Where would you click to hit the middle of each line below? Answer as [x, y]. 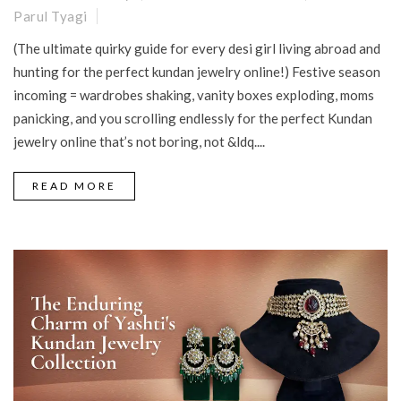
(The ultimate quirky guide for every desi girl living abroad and [197, 49]
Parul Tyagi [51, 17]
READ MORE [74, 186]
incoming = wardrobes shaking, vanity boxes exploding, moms [194, 95]
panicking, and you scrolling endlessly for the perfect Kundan [193, 119]
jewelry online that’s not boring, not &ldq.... [139, 142]
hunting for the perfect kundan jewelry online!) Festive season [197, 72]
